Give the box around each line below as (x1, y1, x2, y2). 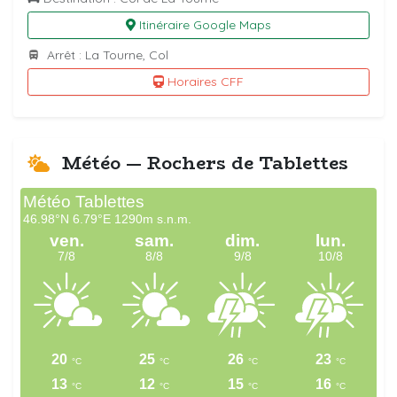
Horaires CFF (167, 74, 245, 90)
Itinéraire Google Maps (138, 17, 271, 34)
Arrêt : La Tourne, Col (43, 47, 168, 64)
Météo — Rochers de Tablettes (57, 149, 348, 177)
